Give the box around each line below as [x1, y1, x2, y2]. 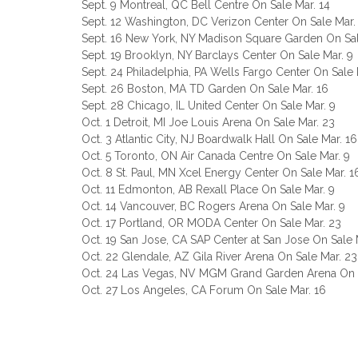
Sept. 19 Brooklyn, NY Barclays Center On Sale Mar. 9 [82, 49, 353, 62]
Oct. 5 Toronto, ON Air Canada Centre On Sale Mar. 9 [82, 149, 350, 163]
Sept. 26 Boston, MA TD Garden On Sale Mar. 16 [82, 82, 328, 96]
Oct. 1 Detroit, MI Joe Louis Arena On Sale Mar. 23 [82, 116, 335, 129]
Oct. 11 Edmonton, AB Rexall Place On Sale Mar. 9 [82, 183, 335, 197]
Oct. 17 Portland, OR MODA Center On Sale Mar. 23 [82, 217, 341, 230]
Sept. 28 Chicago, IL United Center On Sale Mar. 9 [82, 99, 336, 113]
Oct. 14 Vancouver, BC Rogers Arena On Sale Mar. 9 [82, 200, 345, 213]
